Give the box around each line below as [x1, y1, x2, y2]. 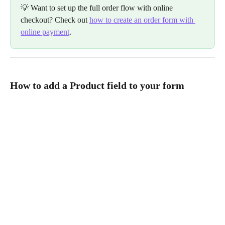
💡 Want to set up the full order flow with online [21, 4, 175, 13]
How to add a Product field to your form [10, 79, 184, 91]
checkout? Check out [21, 16, 89, 25]
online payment [21, 28, 69, 37]
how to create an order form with [89, 16, 195, 25]
